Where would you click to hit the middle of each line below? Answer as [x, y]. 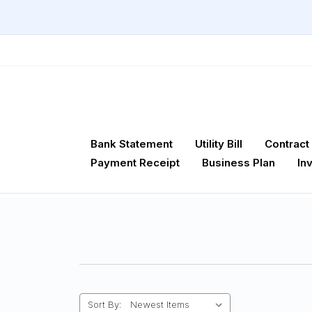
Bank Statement [132, 144]
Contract [287, 144]
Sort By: [104, 304]
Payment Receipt [135, 163]
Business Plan [239, 163]
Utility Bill [219, 144]
